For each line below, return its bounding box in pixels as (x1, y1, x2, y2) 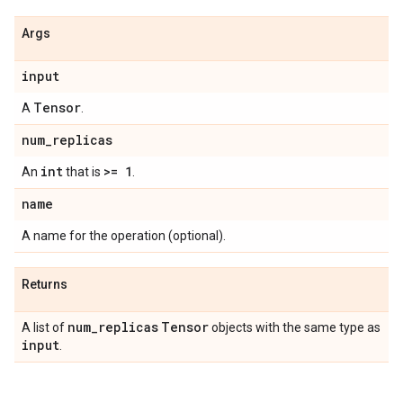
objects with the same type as (209, 320, 381, 335)
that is (63, 165, 103, 179)
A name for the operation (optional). (22, 228, 226, 243)
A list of (22, 320, 67, 335)
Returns (22, 277, 67, 291)
